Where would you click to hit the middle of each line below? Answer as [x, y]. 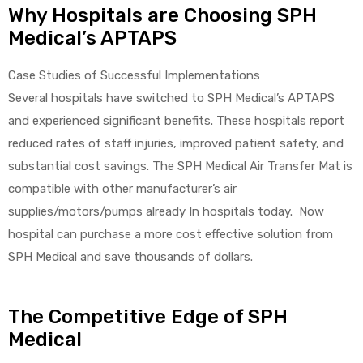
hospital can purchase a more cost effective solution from [171, 234]
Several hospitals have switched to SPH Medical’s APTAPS [171, 98]
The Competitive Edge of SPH [148, 317]
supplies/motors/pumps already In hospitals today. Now [166, 211]
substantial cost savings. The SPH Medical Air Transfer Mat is [180, 166]
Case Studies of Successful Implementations [134, 75]
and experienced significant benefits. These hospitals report [176, 120]
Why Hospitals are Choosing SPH [162, 15]
